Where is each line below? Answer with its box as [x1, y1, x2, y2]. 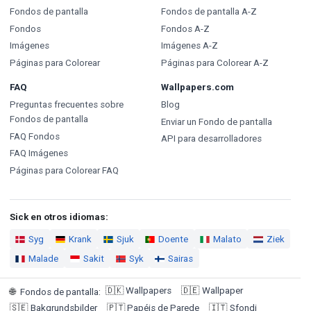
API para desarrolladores [160, 133, 262, 144]
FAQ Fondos [10, 131, 60, 142]
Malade [28, 253, 59, 264]
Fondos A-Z [160, 23, 210, 34]
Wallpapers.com [160, 82, 234, 93]
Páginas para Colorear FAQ [10, 165, 119, 176]
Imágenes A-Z [160, 40, 218, 51]
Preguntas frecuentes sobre [10, 99, 124, 110]
